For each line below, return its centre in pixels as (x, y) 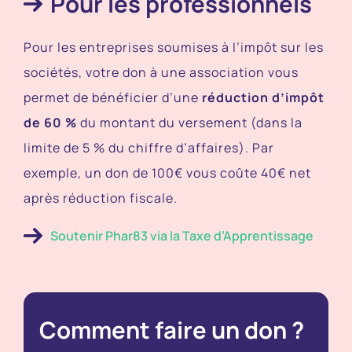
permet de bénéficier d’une (112, 97)
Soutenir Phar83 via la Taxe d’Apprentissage (181, 235)
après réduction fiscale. (100, 198)
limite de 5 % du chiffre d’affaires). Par (148, 147)
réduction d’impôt (263, 97)
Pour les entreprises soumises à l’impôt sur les (173, 47)
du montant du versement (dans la (189, 122)
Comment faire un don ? (171, 330)
